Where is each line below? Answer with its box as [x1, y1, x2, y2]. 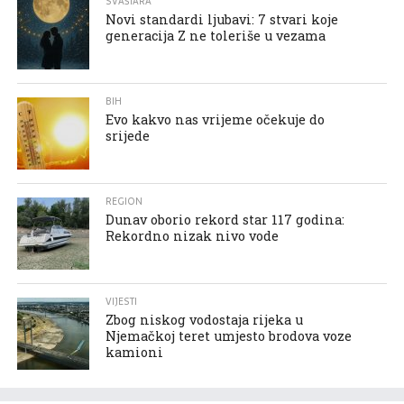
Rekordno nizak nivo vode [106, 226, 280, 244]
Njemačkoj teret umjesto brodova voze [106, 326, 353, 344]
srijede [106, 126, 151, 144]
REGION [106, 193, 143, 209]
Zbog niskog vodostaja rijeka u [106, 310, 304, 328]
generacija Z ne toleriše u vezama [106, 26, 326, 44]
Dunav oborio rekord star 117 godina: [106, 210, 345, 228]
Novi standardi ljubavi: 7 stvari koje [106, 10, 339, 28]
